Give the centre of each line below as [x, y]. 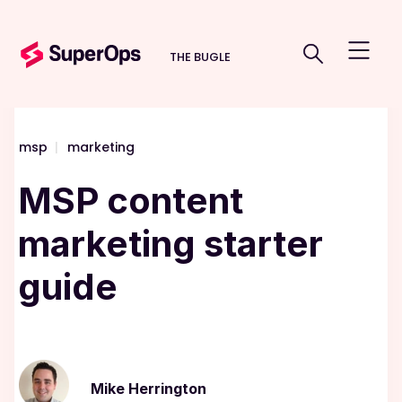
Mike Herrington [149, 389]
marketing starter [170, 244]
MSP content [131, 201]
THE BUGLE [200, 57]
